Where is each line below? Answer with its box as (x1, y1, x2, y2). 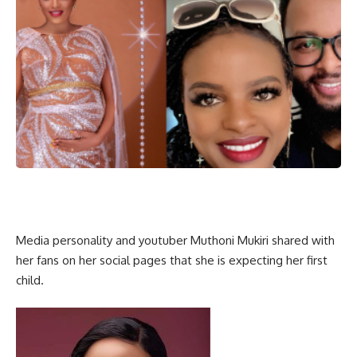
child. (16, 272, 44, 288)
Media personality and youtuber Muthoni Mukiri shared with (16, 232, 335, 248)
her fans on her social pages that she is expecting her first (16, 252, 328, 268)
